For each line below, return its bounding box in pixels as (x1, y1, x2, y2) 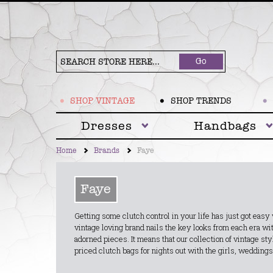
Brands (93, 146, 119, 155)
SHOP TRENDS (170, 96, 232, 106)
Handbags (193, 118, 257, 133)
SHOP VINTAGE (69, 96, 135, 106)
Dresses (81, 118, 133, 133)
